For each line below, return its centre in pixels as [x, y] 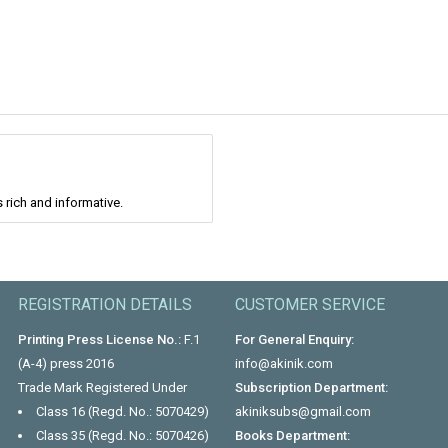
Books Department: [293, 435]
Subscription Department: [312, 387]
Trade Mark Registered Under [102, 387]
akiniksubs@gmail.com [303, 411]
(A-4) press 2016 [65, 363]
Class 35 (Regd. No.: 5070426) [122, 435]
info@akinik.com [284, 363]
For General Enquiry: [295, 339]
